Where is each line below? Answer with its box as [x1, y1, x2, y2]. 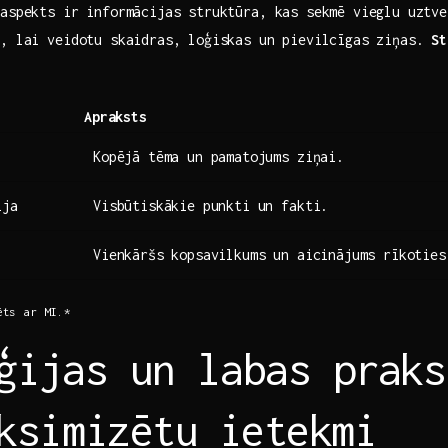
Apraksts [84, 107, 147, 125]
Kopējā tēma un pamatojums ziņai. [93, 147, 344, 165]
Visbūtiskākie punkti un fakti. [93, 196, 329, 214]
